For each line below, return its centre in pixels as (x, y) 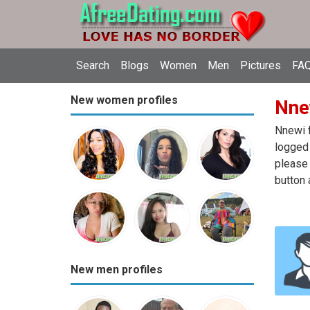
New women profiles (124, 100)
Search (93, 65)
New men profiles (117, 270)
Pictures (261, 65)
